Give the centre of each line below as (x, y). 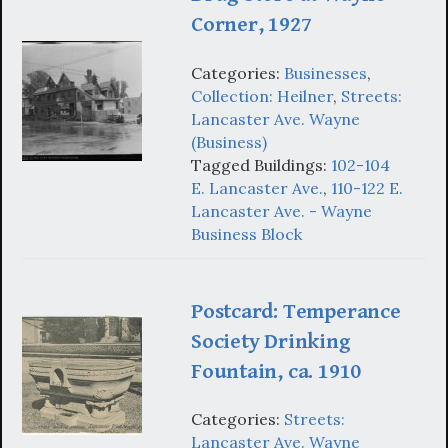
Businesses (325, 72)
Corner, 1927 (251, 25)
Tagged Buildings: (261, 164)
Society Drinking (271, 341)
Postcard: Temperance (296, 311)
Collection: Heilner (262, 95)
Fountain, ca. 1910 (276, 371)
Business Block (246, 233)
